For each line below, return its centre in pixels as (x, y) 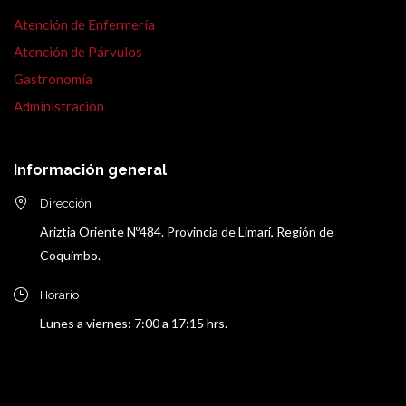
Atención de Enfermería (84, 25)
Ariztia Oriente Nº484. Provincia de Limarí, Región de (187, 232)
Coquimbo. (70, 256)
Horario (59, 295)
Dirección (66, 204)
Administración (59, 106)
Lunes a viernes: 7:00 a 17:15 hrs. (134, 324)
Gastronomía (53, 79)
